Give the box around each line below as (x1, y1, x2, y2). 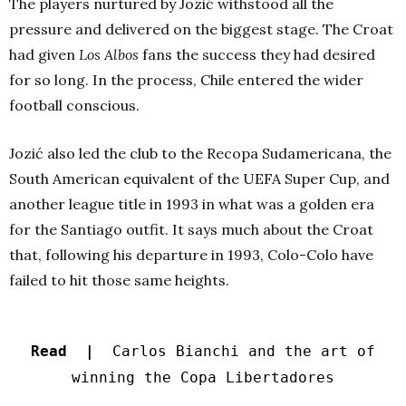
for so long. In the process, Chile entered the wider (9, 70, 363, 89)
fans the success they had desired (139, 44, 375, 63)
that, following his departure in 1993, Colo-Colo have (9, 245, 373, 264)
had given (9, 44, 79, 63)
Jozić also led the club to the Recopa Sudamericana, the (9, 143, 391, 162)
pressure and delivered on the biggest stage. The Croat (9, 19, 393, 38)
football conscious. (9, 95, 140, 114)
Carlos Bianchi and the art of (112, 342, 375, 360)
